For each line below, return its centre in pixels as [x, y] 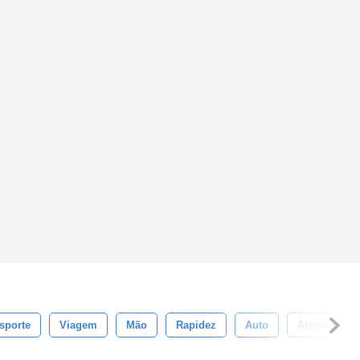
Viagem [78, 325]
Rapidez [196, 325]
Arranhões [323, 325]
